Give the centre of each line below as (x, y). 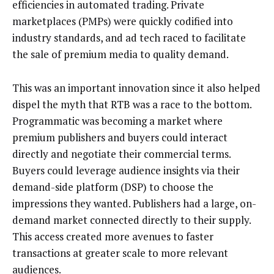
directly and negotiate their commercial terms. (121, 154)
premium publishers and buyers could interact (120, 137)
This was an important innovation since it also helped (136, 87)
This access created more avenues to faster (113, 236)
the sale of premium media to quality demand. (120, 54)
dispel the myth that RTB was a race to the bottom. (132, 104)
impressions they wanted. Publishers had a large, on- (134, 203)
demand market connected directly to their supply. (131, 220)
